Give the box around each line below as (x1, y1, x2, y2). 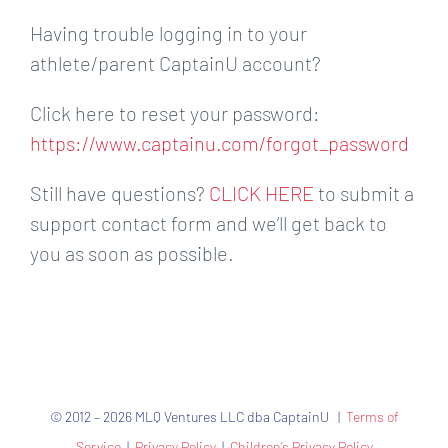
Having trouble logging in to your (30, 20, 307, 45)
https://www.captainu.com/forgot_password (30, 130, 409, 155)
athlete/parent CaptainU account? (30, 50, 321, 75)
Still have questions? (30, 180, 209, 205)
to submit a (314, 180, 414, 205)
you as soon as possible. (30, 240, 238, 265)
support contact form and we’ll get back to (30, 210, 387, 235)
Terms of (345, 407, 399, 425)
